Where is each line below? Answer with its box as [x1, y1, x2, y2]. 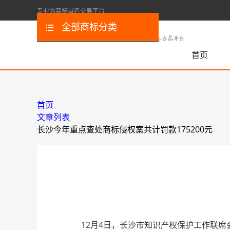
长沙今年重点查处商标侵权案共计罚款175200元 [37, 124, 213, 135]
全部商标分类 [62, 21, 117, 33]
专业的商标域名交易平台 [37, 7, 105, 15]
